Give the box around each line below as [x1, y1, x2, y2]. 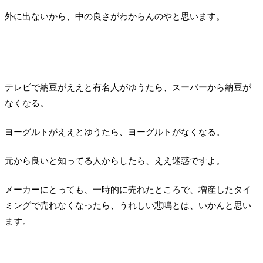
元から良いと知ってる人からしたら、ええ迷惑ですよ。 [5, 156, 225, 166]
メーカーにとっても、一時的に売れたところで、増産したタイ [5, 185, 251, 195]
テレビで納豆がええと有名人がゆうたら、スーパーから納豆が [5, 83, 251, 93]
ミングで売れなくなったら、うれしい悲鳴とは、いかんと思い [5, 201, 251, 211]
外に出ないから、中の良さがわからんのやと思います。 [5, 12, 225, 22]
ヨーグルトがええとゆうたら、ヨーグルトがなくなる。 [5, 127, 225, 137]
